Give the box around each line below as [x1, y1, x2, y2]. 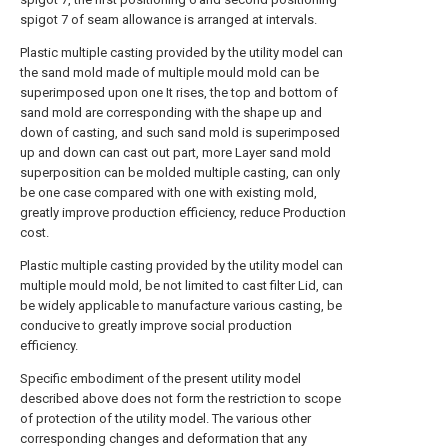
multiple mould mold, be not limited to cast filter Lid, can [20, 278, 343, 293]
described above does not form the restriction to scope [20, 391, 341, 406]
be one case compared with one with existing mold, [20, 185, 317, 200]
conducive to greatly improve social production [20, 318, 292, 333]
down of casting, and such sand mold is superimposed [20, 125, 340, 140]
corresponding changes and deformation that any [20, 431, 307, 446]
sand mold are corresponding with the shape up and [20, 105, 322, 120]
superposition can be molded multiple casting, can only [20, 165, 340, 180]
